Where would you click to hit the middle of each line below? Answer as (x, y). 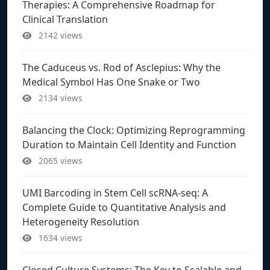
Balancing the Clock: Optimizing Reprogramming (134, 130)
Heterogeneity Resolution (81, 221)
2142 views (59, 35)
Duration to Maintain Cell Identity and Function (129, 144)
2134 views (59, 98)
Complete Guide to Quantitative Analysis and (124, 207)
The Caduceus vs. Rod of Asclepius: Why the (121, 67)
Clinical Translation (65, 19)
